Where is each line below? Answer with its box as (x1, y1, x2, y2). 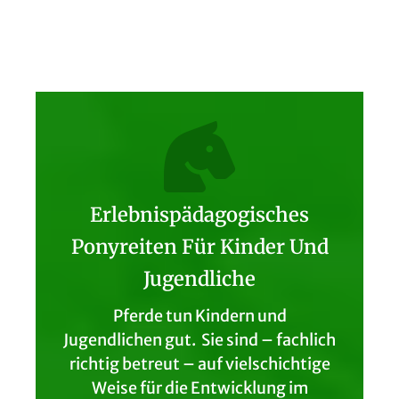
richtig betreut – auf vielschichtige (69, 353, 330, 374)
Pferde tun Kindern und (112, 305, 287, 326)
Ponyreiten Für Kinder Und (70, 233, 329, 259)
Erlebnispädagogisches (90, 201, 309, 227)
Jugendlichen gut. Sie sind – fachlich (63, 329, 336, 350)
